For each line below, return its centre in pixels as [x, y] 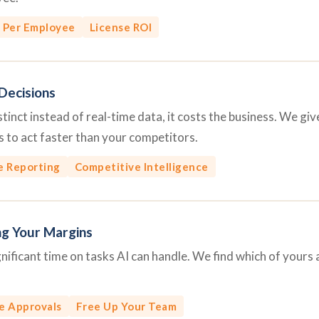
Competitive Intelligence [141, 167]
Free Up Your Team [126, 306]
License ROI [120, 27]
